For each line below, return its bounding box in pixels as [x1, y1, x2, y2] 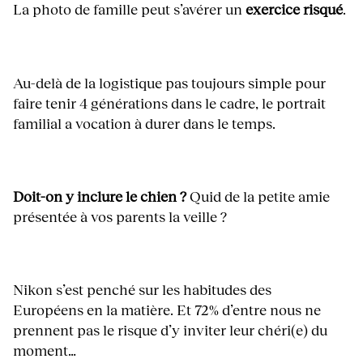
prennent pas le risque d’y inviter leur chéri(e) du [13, 321, 327, 340]
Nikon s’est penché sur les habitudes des [13, 280, 271, 299]
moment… [13, 341, 76, 360]
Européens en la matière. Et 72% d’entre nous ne [13, 301, 321, 319]
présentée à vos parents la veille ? [13, 207, 227, 225]
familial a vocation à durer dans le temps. [13, 113, 275, 132]
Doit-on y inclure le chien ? [13, 186, 186, 205]
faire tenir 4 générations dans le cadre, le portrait [13, 93, 326, 112]
